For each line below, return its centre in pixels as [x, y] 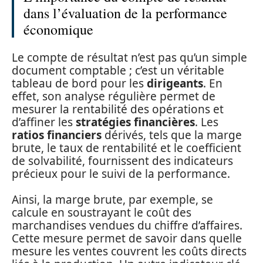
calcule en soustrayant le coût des [102, 213]
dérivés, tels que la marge [172, 135]
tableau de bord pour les [79, 83]
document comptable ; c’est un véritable [118, 70]
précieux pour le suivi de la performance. [121, 173]
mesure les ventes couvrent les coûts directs [129, 251]
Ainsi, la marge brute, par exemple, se [112, 200]
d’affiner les [44, 122]
